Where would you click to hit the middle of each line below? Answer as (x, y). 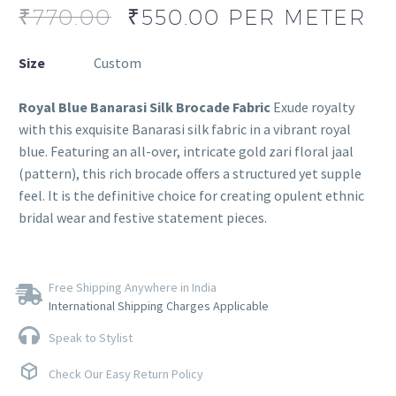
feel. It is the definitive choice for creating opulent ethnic (191, 196)
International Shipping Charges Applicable (159, 306)
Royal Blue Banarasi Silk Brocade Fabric (145, 107)
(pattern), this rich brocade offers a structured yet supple (190, 174)
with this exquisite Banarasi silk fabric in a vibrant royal (185, 129)
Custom (118, 63)
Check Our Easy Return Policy (126, 374)
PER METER (297, 17)
